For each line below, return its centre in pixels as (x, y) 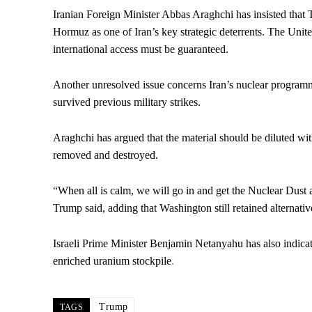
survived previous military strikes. (127, 102)
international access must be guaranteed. (141, 49)
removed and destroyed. (106, 155)
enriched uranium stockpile (112, 261)
